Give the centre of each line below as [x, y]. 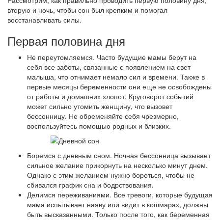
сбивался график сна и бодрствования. [90, 185]
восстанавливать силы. [44, 20]
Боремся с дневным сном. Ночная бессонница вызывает [119, 155]
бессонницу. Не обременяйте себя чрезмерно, [103, 116]
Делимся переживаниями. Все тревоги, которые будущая [120, 195]
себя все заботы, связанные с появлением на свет [109, 67]
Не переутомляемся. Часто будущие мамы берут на [112, 57]
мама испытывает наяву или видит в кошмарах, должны [118, 205]
